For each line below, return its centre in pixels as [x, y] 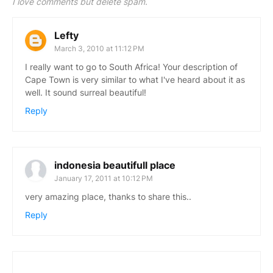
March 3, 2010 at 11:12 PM [99, 49]
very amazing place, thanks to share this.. [108, 197]
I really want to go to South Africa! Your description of [131, 67]
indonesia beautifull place [115, 165]
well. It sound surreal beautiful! [86, 93]
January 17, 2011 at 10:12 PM [104, 179]
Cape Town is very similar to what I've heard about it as [135, 80]
